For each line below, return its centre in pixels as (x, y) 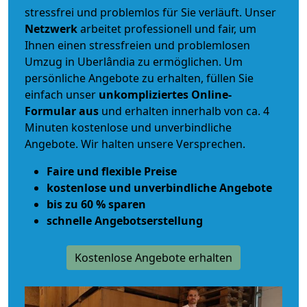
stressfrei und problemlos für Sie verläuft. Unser (150, 13)
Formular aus (62, 111)
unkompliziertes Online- (165, 95)
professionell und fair (179, 29)
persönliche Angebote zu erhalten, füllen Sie (139, 78)
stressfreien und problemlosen (168, 46)
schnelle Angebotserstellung (125, 221)
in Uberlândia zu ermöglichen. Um (152, 62)
